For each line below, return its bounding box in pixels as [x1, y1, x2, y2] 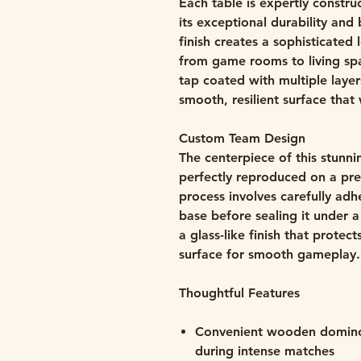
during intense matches [195, 343, 334, 359]
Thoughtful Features [179, 285, 300, 301]
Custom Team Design [179, 131, 305, 146]
